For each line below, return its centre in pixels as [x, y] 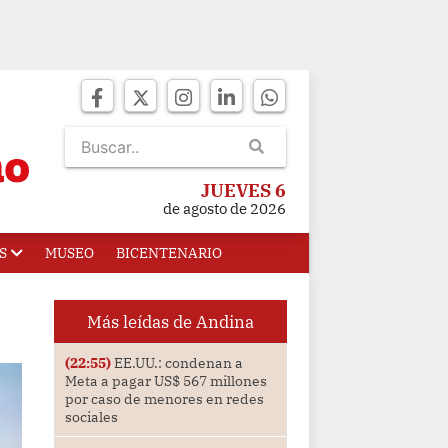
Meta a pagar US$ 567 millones [165, 381]
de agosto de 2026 [224, 208]
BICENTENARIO [169, 253]
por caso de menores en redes [164, 399]
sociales [91, 417]
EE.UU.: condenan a [176, 363]
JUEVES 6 [243, 190]
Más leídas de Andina [170, 322]
